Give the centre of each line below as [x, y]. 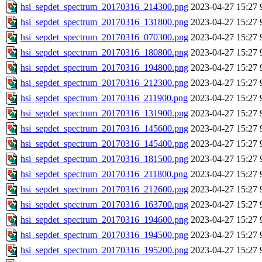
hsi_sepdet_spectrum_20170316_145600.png [104, 129]
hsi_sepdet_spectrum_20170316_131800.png [104, 22]
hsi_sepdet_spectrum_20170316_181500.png [104, 159]
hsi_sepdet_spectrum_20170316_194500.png [104, 235]
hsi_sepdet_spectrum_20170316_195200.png [104, 250]
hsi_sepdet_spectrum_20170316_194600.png [104, 220]
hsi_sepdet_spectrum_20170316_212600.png [104, 189]
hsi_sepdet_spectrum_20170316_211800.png [104, 174]
